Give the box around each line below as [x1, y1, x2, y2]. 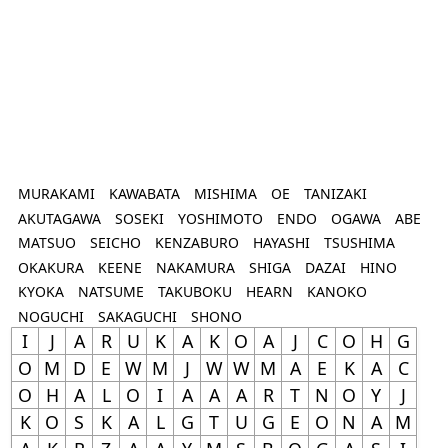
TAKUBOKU [157, 282, 232, 302]
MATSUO [17, 233, 76, 253]
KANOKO [306, 282, 367, 302]
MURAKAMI [17, 184, 95, 204]
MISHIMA [193, 184, 257, 204]
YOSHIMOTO [177, 208, 263, 228]
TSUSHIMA [323, 233, 395, 253]
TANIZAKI [303, 184, 367, 204]
